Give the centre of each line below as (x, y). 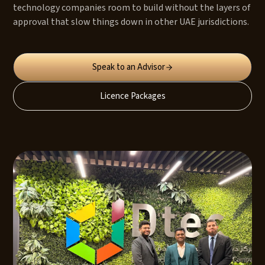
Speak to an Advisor (128, 67)
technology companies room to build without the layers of (132, 8)
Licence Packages (132, 96)
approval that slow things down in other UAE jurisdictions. (131, 22)
